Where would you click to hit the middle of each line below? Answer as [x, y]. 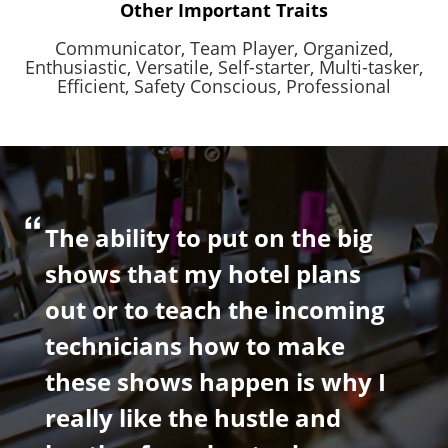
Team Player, [244, 48]
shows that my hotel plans [203, 274]
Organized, [348, 48]
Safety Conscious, [207, 86]
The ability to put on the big [209, 238]
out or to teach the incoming [215, 310]
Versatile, [174, 67]
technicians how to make [195, 346]
